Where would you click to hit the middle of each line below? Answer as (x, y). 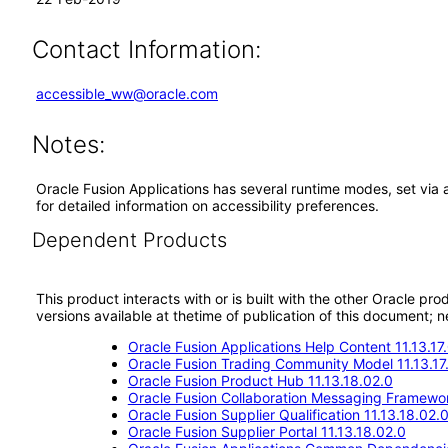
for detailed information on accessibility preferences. (207, 205)
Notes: (68, 144)
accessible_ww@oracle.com (127, 93)
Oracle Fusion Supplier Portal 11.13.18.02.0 (266, 431)
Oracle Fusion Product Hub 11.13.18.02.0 (260, 380)
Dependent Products (129, 240)
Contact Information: (146, 49)
